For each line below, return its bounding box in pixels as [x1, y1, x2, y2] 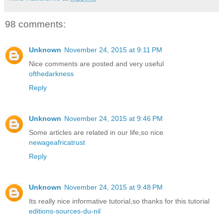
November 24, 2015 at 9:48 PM [64, 183, 163, 192]
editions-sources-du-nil [29, 207, 101, 216]
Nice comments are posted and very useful [29, 60, 164, 68]
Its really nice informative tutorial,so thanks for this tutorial [29, 197, 210, 206]
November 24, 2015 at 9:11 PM [64, 46, 162, 54]
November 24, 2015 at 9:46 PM [64, 114, 163, 123]
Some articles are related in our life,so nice [29, 128, 163, 137]
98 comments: [5, 18, 66, 29]
